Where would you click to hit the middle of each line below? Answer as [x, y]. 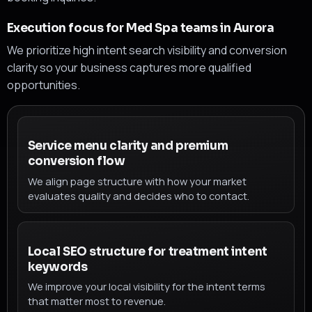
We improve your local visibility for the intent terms [146, 287]
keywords [57, 267]
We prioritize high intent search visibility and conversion [147, 50]
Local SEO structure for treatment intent [147, 251]
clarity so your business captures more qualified [129, 68]
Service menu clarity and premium [128, 146]
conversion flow [76, 162]
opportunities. [43, 85]
